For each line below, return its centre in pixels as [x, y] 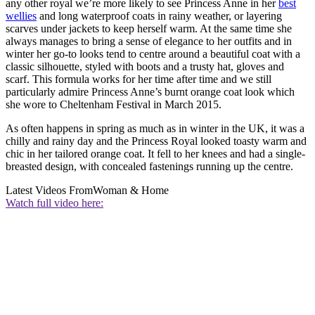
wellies [21, 16]
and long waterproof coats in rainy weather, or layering [159, 16]
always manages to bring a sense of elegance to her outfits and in [149, 41]
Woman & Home [131, 191]
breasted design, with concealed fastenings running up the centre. [149, 167]
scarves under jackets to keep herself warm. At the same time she [149, 29]
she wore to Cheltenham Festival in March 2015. [114, 105]
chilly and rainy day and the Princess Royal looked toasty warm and [156, 141]
